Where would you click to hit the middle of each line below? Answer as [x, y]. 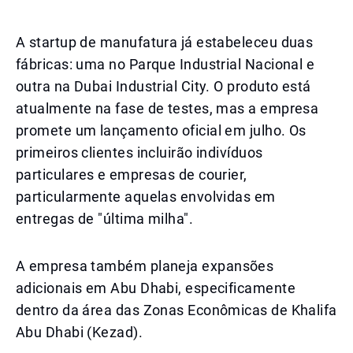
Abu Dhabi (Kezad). [80, 332]
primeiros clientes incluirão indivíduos [139, 152]
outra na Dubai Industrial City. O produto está [163, 86]
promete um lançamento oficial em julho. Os [161, 130]
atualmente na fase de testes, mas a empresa [167, 108]
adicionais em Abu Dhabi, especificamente [156, 288]
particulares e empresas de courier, [132, 175]
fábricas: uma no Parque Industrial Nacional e [165, 64]
